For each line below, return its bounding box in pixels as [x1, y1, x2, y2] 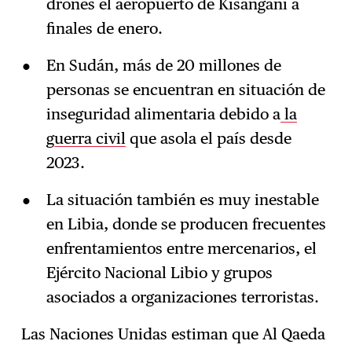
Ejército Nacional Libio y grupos [46, 262, 273, 282]
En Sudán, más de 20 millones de [46, 56, 281, 75]
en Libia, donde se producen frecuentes [46, 214, 326, 233]
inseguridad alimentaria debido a [46, 104, 280, 124]
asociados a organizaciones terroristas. [46, 287, 319, 306]
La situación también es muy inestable [46, 189, 319, 209]
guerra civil [46, 129, 126, 148]
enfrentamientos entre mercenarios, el [46, 238, 317, 258]
